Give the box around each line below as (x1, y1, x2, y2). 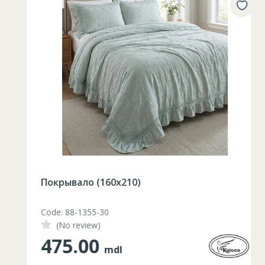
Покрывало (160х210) (28, 176, 128, 189)
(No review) (44, 219, 88, 231)
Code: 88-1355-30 (28, 206, 96, 218)
